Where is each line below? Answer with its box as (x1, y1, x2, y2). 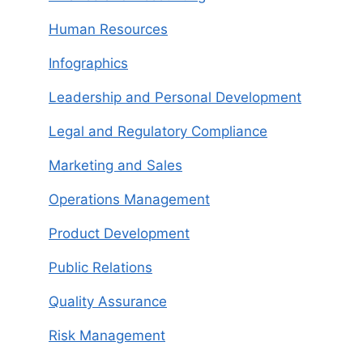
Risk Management (49, 327, 165, 344)
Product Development (49, 225, 190, 242)
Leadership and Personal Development (49, 89, 301, 106)
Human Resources (49, 21, 168, 38)
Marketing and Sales (49, 157, 182, 174)
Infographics (49, 55, 128, 72)
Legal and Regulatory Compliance (49, 123, 267, 140)
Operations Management (49, 191, 210, 208)
